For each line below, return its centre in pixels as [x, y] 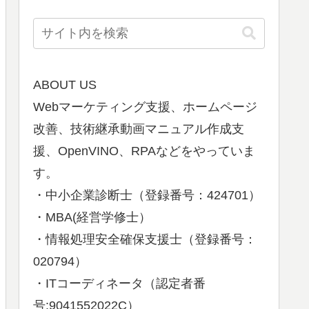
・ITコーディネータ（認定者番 [119, 283]
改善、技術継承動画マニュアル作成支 [139, 129]
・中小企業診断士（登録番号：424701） [147, 195]
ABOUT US [65, 85]
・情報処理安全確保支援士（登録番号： [145, 239]
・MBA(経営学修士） [92, 217]
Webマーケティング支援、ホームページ [145, 107]
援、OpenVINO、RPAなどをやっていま [144, 151]
